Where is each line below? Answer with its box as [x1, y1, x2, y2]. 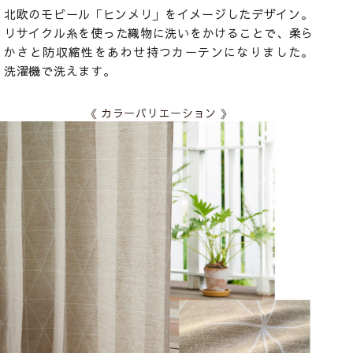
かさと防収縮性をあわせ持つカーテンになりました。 [4, 43, 314, 61]
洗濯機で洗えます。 [4, 62, 116, 80]
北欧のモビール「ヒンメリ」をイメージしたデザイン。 [4, 6, 314, 23]
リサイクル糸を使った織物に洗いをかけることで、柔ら [4, 24, 314, 42]
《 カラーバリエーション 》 [85, 105, 232, 121]
